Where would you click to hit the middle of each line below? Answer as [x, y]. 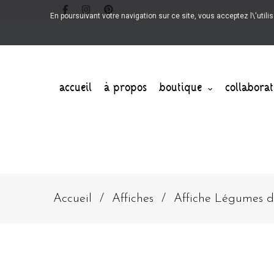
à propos [125, 87]
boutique [180, 87]
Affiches [133, 199]
